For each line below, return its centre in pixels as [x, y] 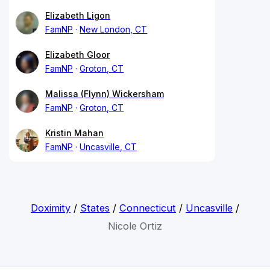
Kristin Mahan [74, 133]
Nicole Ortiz [135, 226]
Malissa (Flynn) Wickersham [105, 93]
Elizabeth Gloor [77, 54]
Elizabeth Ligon [78, 15]
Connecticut [147, 208]
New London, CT [114, 29]
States [95, 208]
